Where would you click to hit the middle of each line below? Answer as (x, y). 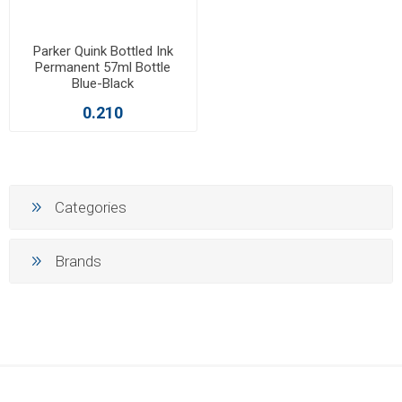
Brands (78, 261)
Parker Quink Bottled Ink (103, 52)
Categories (91, 207)
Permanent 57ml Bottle (103, 68)
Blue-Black (103, 84)
